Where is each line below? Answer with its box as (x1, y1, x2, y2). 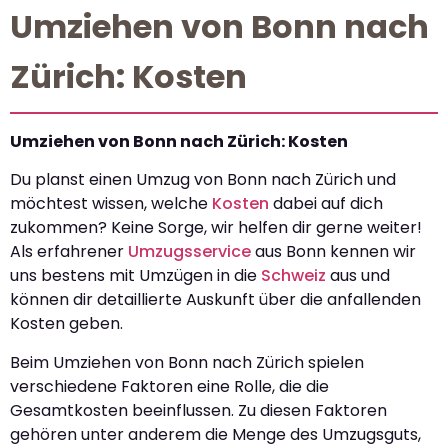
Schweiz (261, 264, 326, 288)
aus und (326, 264, 390, 288)
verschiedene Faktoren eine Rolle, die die (10, 374, 329, 398)
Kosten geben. (10, 312, 123, 336)
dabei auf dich (269, 192, 383, 216)
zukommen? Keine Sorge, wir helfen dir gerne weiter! (10, 216, 422, 240)
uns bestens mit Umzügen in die (10, 264, 261, 288)
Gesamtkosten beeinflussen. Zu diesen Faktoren (10, 398, 387, 422)
